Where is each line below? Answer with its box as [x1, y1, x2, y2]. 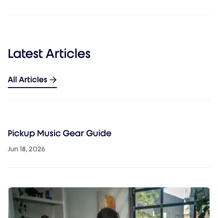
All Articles [8, 75, 47, 85]
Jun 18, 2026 [8, 145, 45, 154]
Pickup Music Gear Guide [8, 128, 111, 139]
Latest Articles [8, 46, 91, 62]
